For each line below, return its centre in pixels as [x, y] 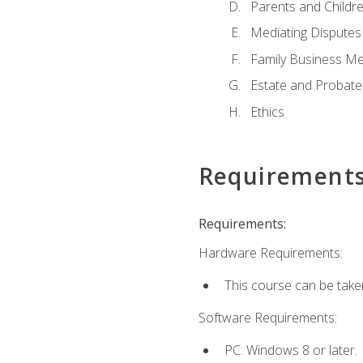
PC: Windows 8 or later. [290, 350]
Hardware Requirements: [270, 252]
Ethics [267, 112]
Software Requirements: [267, 318]
